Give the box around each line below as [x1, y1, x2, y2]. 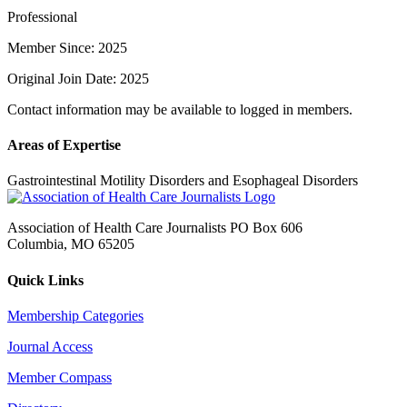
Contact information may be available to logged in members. [7, 101, 352, 117]
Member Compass [7, 369, 112, 385]
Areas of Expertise [7, 137, 121, 154]
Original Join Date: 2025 [7, 70, 149, 86]
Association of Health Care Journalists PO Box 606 [7, 220, 303, 236]
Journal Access [7, 338, 93, 354]
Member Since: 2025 [7, 39, 127, 55]
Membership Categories [7, 307, 144, 323]
